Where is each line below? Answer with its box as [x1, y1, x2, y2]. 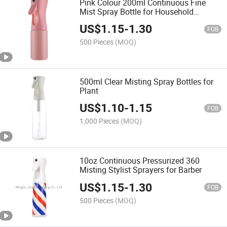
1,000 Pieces [80, 116, 120, 126]
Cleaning [80, 15, 111, 26]
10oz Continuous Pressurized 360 [80, 155, 200, 167]
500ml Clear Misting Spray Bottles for [80, 75, 214, 87]
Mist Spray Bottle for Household [80, 6, 194, 17]
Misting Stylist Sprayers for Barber [80, 164, 202, 176]
